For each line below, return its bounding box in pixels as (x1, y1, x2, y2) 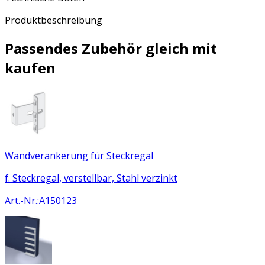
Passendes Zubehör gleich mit (5, 38, 217, 58)
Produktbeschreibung (5, 13, 102, 27)
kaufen (5, 57, 56, 77)
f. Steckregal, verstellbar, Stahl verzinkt (5, 171, 177, 185)
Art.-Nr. (5, 193, 37, 207)
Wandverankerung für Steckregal (5, 148, 153, 162)
